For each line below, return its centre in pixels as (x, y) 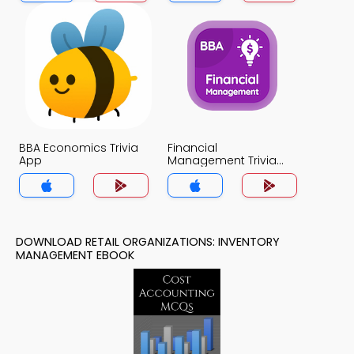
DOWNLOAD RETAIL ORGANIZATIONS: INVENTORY (148, 242)
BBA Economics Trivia (79, 148)
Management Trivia (222, 160)
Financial (192, 148)
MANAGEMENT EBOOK (75, 255)
